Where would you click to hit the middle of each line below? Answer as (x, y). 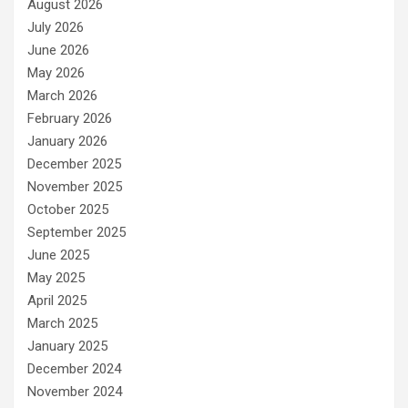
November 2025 (75, 187)
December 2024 (74, 369)
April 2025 (57, 301)
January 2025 (67, 347)
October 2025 (68, 210)
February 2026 (70, 119)
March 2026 (62, 96)
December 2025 (74, 164)
